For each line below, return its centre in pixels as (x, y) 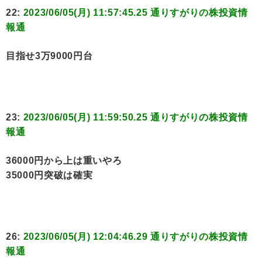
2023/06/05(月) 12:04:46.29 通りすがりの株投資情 (135, 237)
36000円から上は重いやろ (64, 161)
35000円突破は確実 (49, 175)
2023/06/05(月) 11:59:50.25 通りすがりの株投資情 (135, 118)
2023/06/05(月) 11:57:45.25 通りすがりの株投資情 (135, 13)
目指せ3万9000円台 (49, 56)
